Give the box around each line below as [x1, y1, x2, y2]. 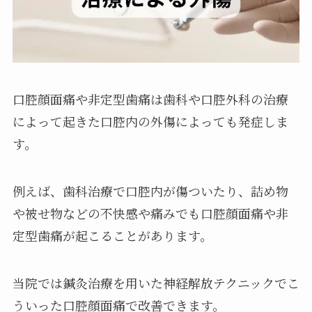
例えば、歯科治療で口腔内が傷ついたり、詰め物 [12, 181, 288, 200]
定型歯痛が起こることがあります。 [12, 226, 212, 244]
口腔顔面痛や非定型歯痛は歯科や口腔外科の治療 [12, 90, 288, 109]
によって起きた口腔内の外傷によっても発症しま [12, 112, 288, 131]
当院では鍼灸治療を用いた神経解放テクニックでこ [12, 273, 299, 292]
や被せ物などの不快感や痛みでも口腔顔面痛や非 [12, 203, 288, 222]
